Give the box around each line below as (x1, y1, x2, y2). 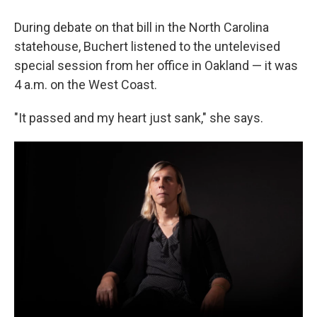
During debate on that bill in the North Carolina (14, 20, 269, 35)
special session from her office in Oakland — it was (14, 58, 298, 73)
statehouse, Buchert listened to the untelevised (14, 39, 280, 54)
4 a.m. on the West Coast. (14, 77, 157, 92)
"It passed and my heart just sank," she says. (14, 110, 263, 125)
